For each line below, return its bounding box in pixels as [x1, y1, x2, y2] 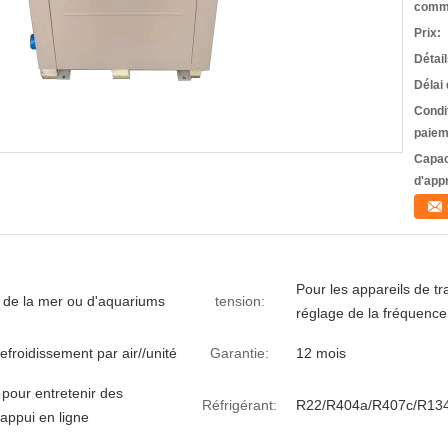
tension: [214, 293, 265, 309]
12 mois [296, 345, 346, 361]
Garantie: [210, 345, 269, 361]
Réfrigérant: [202, 397, 277, 413]
